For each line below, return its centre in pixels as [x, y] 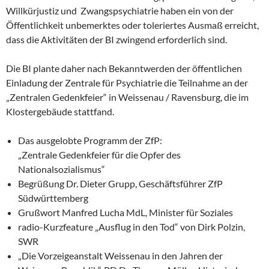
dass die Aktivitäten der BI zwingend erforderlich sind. [116, 39]
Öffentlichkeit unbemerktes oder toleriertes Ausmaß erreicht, [132, 25]
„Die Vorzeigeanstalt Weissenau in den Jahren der [120, 255]
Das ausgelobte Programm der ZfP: [90, 140]
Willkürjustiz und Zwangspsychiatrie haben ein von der [120, 10]
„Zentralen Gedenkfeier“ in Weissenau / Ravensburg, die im [127, 97]
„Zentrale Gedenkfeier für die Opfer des [99, 154]
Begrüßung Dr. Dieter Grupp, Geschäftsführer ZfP [120, 183]
